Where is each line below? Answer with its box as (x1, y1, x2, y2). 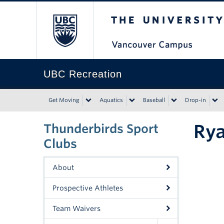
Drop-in (185, 96, 206, 103)
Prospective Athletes (52, 184, 123, 192)
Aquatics (99, 96, 123, 103)
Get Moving (48, 96, 79, 103)
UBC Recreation (43, 68, 122, 79)
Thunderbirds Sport (43, 121, 158, 136)
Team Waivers (52, 204, 100, 212)
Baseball (143, 96, 165, 103)
